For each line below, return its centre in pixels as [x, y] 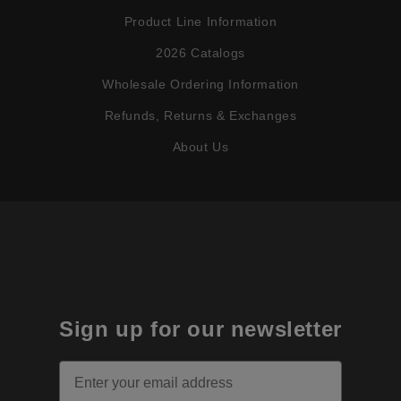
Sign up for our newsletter [200, 329]
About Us [200, 146]
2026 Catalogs [200, 52]
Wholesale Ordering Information [200, 84]
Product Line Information [200, 21]
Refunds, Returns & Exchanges [200, 115]
